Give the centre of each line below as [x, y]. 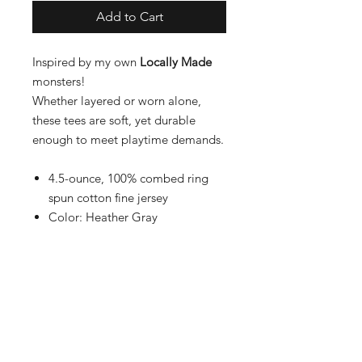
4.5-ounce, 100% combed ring [128, 179]
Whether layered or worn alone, [117, 101]
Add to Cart [129, 17]
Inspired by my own [86, 62]
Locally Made [176, 62]
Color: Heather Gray [103, 217]
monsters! [61, 82]
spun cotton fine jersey [108, 198]
